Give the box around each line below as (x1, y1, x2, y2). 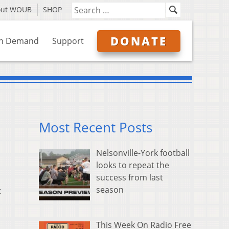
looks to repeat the (96, 159, 169, 171)
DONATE (110, 33, 167, 49)
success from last (96, 172, 163, 184)
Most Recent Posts (39, 119, 152, 137)
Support (52, 35, 84, 47)
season (96, 184, 124, 196)
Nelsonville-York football (96, 147, 190, 159)
